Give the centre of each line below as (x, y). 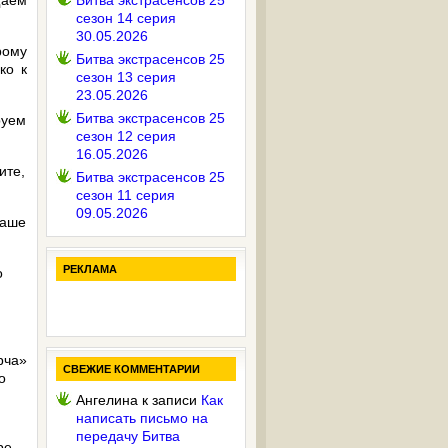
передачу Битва (128, 436)
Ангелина (107, 400)
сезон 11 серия (125, 195)
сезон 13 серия (126, 77)
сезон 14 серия (126, 18)
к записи (169, 400)
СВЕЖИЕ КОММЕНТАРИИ (131, 369)
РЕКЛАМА (90, 269)
